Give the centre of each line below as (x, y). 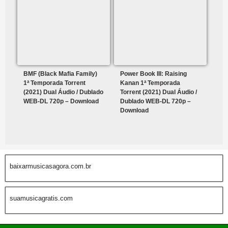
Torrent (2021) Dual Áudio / (159, 92)
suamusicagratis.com (41, 198)
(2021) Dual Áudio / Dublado (63, 92)
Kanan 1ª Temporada (150, 83)
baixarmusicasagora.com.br (50, 166)
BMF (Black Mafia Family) (60, 74)
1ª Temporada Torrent (54, 83)
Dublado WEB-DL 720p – (156, 102)
